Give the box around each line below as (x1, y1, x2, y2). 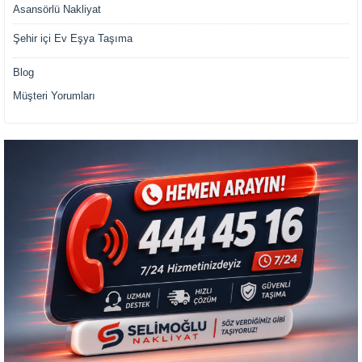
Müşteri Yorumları (13, 90, 95, 103)
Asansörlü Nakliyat (13, 3, 101, 16)
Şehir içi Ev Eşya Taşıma (13, 32, 133, 45)
